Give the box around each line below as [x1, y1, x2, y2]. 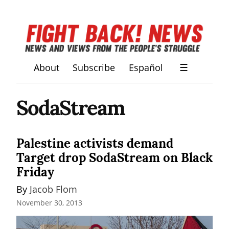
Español [128, 61, 163, 74]
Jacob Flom [30, 182, 77, 195]
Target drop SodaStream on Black [16, 149, 213, 166]
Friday [16, 164, 54, 180]
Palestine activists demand [16, 135, 173, 151]
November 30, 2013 [16, 198, 82, 208]
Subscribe [73, 61, 116, 74]
